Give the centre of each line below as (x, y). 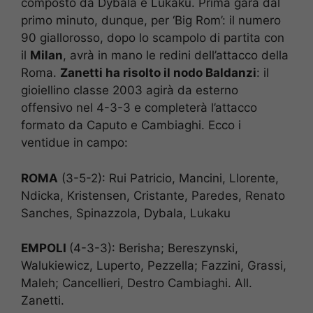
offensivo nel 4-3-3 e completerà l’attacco (139, 108)
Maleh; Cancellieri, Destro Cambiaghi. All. (137, 283)
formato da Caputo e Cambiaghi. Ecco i (131, 125)
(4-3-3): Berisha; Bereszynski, (154, 248)
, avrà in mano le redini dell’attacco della (176, 56)
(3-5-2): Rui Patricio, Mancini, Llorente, (168, 178)
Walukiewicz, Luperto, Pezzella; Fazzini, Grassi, (154, 266)
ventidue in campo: (74, 143)
